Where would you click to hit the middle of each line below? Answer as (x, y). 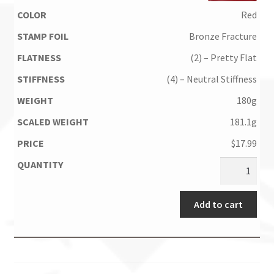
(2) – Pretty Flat (223, 57)
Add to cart (218, 204)
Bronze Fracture (223, 36)
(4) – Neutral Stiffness (211, 79)
